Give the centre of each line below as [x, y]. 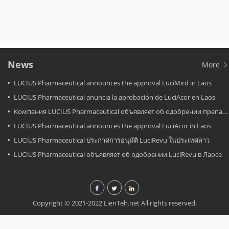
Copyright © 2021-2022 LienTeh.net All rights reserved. [114, 203]
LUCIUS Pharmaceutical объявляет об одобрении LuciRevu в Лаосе [118, 154]
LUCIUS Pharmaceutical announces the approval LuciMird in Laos [113, 83]
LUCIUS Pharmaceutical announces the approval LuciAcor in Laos [112, 126]
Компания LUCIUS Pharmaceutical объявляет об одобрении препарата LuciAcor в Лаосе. [118, 111]
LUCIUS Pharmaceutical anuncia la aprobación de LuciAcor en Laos [114, 97]
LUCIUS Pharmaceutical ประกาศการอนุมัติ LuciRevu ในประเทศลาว [112, 140]
